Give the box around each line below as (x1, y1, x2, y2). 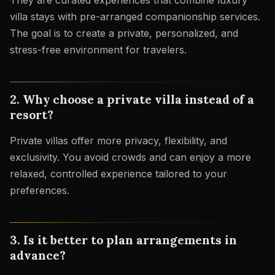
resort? (10, 107, 53, 123)
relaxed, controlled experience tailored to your (10, 167, 227, 180)
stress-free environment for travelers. (10, 44, 187, 56)
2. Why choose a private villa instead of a (10, 91, 254, 107)
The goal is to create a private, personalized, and (10, 27, 238, 40)
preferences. (10, 184, 69, 196)
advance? (10, 247, 66, 263)
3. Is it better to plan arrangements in (10, 231, 237, 247)
